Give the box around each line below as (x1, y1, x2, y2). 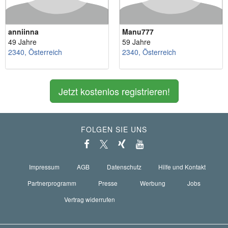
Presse (98, 178, 118, 187)
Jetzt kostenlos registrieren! (58, 84, 170, 98)
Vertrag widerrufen (64, 194, 115, 204)
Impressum (29, 162, 60, 171)
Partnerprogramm (27, 178, 76, 187)
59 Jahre (122, 36, 151, 47)
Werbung (139, 178, 165, 187)
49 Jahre (8, 36, 37, 47)
